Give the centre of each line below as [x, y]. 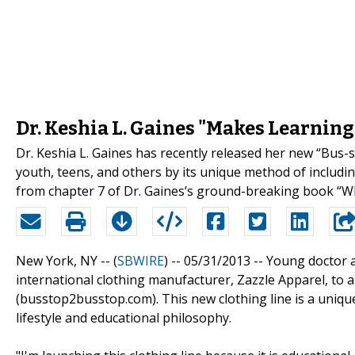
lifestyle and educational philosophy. [124, 317]
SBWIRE [141, 260]
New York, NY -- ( [67, 260]
